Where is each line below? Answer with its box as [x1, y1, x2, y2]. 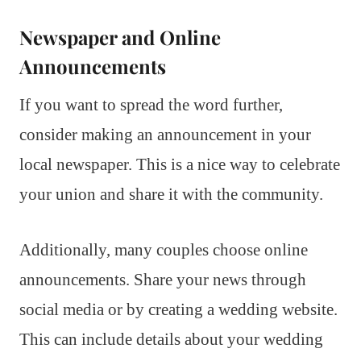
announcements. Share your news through [19, 269, 306, 289]
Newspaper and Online [19, 23, 221, 50]
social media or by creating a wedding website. [19, 299, 338, 319]
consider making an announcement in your [19, 124, 311, 144]
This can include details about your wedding [19, 329, 323, 349]
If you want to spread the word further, [19, 94, 283, 114]
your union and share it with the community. [19, 184, 323, 204]
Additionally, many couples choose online [19, 239, 308, 259]
